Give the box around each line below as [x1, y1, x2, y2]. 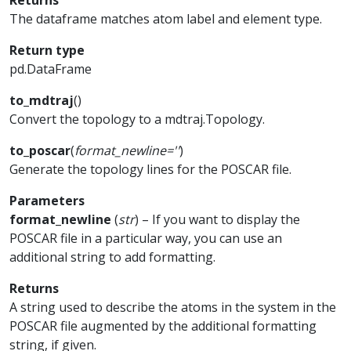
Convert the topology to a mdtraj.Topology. [9, 110, 265, 128]
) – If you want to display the [135, 211, 300, 228]
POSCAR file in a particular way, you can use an [9, 230, 282, 247]
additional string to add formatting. [9, 248, 215, 266]
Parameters [9, 192, 85, 209]
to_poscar [9, 142, 71, 159]
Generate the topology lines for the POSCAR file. [9, 161, 291, 178]
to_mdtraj [9, 92, 74, 109]
